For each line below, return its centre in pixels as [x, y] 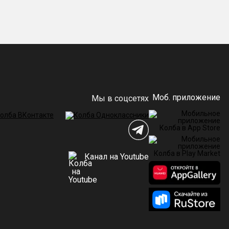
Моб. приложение [186, 97]
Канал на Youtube [116, 156]
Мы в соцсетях [120, 98]
